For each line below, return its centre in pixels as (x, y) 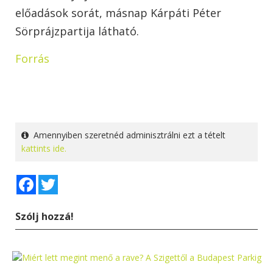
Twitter (72, 179)
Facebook (55, 179)
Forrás (34, 58)
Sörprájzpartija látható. (77, 31)
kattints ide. (44, 148)
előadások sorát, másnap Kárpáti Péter (118, 12)
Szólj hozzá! (44, 216)
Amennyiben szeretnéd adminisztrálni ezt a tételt (127, 135)
